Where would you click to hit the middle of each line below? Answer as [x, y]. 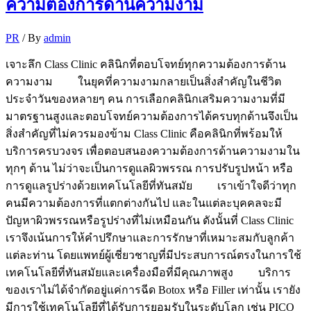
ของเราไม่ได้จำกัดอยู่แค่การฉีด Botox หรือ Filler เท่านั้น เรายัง [153, 289]
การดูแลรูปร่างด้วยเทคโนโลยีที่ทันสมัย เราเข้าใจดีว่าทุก [151, 185]
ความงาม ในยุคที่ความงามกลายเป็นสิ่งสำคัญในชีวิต [143, 81]
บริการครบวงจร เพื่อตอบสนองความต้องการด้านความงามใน [153, 151]
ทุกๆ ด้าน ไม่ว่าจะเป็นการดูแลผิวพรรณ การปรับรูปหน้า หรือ [149, 168]
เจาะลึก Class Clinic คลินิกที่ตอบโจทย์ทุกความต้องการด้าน [146, 64]
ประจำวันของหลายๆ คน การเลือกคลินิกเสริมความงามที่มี [145, 99]
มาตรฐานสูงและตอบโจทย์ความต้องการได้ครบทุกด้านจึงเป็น [152, 116]
